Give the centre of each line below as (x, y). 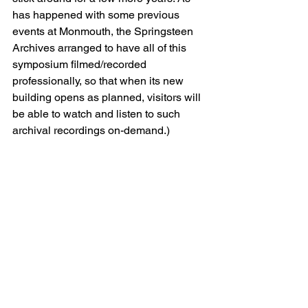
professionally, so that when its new (99, 81)
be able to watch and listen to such (98, 114)
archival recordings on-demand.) (91, 130)
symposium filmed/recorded (81, 64)
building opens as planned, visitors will (108, 97)
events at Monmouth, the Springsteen (104, 31)
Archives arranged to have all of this (101, 48)
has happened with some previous (97, 15)
